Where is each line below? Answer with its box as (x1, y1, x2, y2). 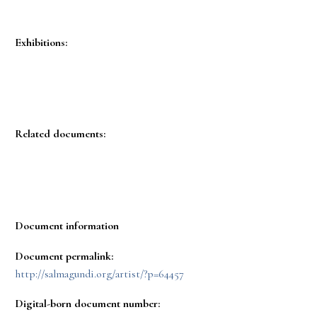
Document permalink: (15, 248, 113, 263)
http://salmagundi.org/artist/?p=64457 (15, 266, 184, 281)
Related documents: (15, 127, 105, 142)
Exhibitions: (15, 35, 67, 50)
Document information (15, 219, 119, 234)
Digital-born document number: (15, 296, 160, 311)
